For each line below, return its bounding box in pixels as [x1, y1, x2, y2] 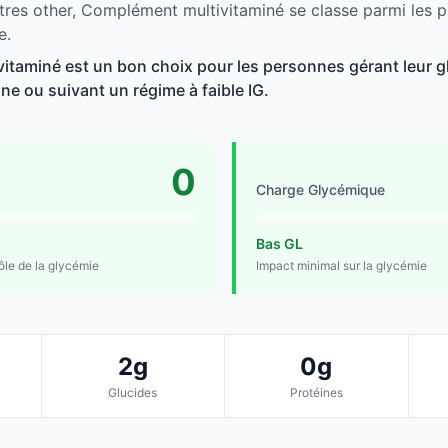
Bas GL [256, 235, 303, 253]
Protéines [289, 385, 343, 401]
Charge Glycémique [256, 181, 385, 199]
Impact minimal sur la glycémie [256, 258, 427, 274]
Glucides [108, 385, 158, 401]
